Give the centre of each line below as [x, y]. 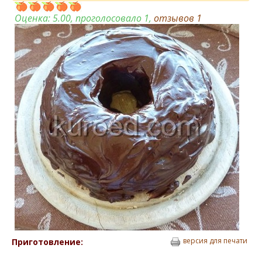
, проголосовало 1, [112, 18]
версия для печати [215, 241]
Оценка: [34, 18]
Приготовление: [47, 242]
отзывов [175, 18]
